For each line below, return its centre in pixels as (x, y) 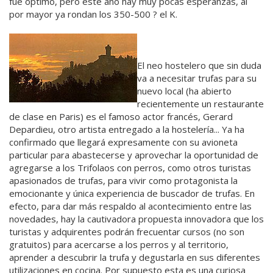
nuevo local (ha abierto (184, 90)
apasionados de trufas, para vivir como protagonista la (123, 180)
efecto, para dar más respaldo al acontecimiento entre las (130, 206)
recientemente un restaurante (200, 103)
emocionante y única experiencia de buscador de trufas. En (132, 193)
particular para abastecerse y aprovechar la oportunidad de (134, 154)
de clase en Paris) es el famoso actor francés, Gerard (121, 116)
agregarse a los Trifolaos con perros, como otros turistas (130, 167)
